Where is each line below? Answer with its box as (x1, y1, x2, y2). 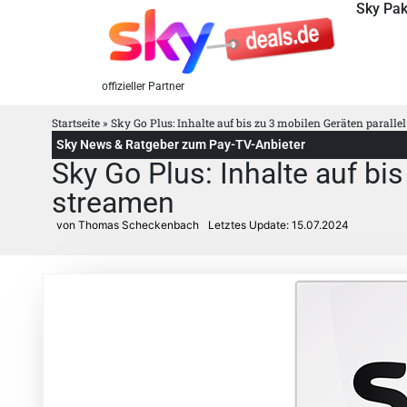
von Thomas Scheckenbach (56, 218, 199, 233)
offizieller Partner (102, 80, 184, 94)
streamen (52, 185, 174, 221)
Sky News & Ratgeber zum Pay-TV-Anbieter (56, 137, 305, 153)
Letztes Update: (208, 218, 292, 233)
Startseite (52, 115, 100, 131)
